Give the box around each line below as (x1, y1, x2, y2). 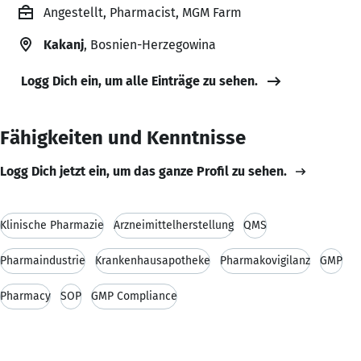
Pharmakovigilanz (220, 253, 310, 268)
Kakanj (44, 36, 84, 52)
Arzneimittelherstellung (114, 218, 234, 232)
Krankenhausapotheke (95, 253, 210, 268)
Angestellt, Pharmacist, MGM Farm (44, 4, 242, 20)
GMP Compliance (91, 288, 177, 303)
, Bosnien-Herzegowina (84, 36, 216, 52)
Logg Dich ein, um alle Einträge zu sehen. (21, 73, 258, 89)
